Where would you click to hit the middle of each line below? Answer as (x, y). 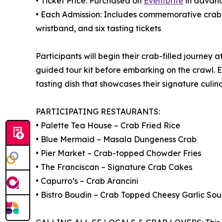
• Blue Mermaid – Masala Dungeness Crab (116, 139)
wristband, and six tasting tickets (98, 28)
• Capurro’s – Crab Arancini (87, 181)
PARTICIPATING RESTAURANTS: (98, 112)
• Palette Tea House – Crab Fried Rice (108, 126)
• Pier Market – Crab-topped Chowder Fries (118, 153)
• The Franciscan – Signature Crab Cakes (114, 167)
